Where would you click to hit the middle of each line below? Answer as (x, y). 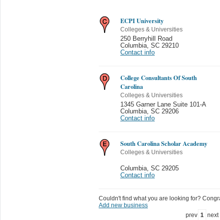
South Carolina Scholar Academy (164, 143)
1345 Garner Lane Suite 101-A (163, 104)
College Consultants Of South (159, 77)
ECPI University (142, 20)
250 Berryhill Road (146, 39)
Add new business (123, 205)
